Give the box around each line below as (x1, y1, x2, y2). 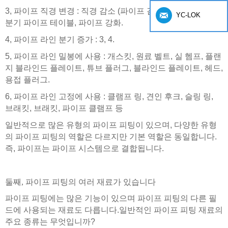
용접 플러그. (5, 75, 50, 84)
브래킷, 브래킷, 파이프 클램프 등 (5, 104, 123, 113)
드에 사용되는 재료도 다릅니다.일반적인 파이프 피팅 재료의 (5, 206, 223, 215)
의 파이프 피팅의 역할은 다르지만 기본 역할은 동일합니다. (5, 132, 217, 141)
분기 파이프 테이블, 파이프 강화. (5, 18, 123, 27)
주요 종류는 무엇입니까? (5, 217, 95, 226)
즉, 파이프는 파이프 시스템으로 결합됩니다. (5, 144, 164, 153)
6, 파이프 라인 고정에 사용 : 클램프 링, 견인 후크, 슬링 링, (5, 92, 213, 101)
